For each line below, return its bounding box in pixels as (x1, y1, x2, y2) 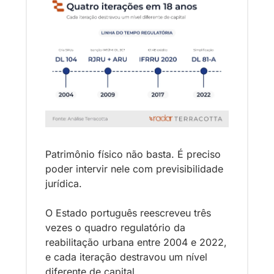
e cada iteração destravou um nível (45, 251, 207, 264)
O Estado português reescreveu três (45, 207, 211, 220)
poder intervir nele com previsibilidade (45, 163, 223, 176)
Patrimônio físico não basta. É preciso (45, 148, 221, 161)
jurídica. (45, 177, 85, 190)
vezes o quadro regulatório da (45, 221, 185, 234)
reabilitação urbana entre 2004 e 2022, (45, 236, 227, 249)
